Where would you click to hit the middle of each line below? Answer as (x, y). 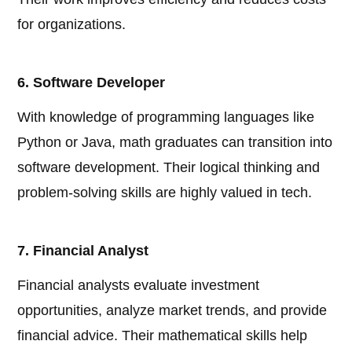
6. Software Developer (92, 83)
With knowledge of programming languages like (166, 117)
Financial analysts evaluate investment (139, 286)
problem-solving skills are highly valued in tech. (165, 193)
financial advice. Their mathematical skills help (163, 336)
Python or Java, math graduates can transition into (175, 143)
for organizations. (72, 25)
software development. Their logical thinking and (169, 168)
